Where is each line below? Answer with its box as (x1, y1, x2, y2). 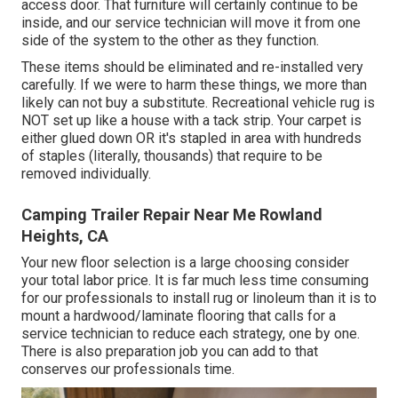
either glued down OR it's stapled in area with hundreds (21, 129, 362, 147)
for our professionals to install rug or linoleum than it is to (21, 289, 377, 306)
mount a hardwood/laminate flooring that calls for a (21, 306, 336, 324)
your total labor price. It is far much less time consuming (21, 271, 369, 289)
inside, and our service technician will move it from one (21, 13, 361, 31)
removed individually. (21, 164, 151, 182)
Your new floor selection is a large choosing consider (21, 253, 349, 271)
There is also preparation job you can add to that (21, 342, 318, 360)
